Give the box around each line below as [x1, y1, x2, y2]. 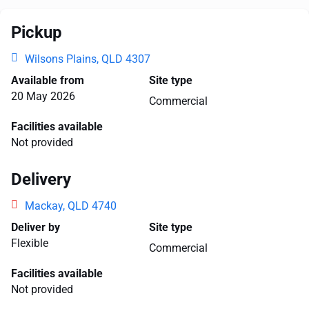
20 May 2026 [11, 90, 75, 103]
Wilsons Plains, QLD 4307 [25, 52, 150, 66]
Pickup [11, 23, 62, 42]
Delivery [11, 170, 71, 189]
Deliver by [11, 221, 60, 234]
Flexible [11, 237, 48, 250]
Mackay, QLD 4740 [25, 199, 117, 212]
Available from [11, 74, 84, 87]
